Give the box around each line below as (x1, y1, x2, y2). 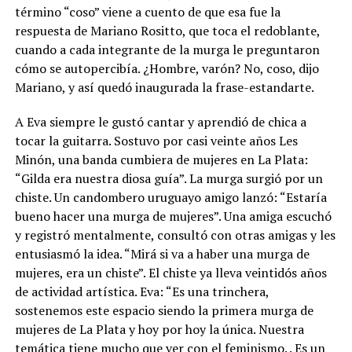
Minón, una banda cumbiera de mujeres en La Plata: (14, 150, 308, 168)
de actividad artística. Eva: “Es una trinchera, (14, 282, 269, 300)
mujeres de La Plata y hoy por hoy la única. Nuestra (14, 320, 304, 338)
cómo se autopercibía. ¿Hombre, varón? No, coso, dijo (14, 59, 319, 77)
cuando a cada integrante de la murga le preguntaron (14, 40, 320, 58)
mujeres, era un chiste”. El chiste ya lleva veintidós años (14, 263, 327, 281)
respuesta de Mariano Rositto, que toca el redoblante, (14, 21, 320, 39)
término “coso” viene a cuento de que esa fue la (14, 2, 280, 20)
